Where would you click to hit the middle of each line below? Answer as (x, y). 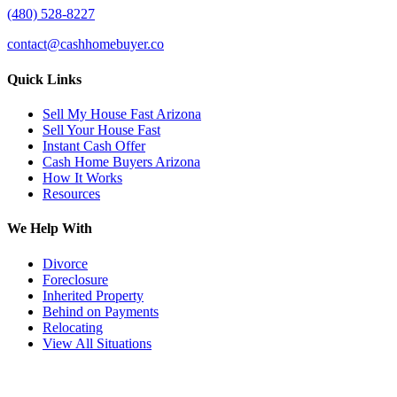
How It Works (82, 177)
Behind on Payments (101, 311)
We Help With (50, 229)
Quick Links (44, 79)
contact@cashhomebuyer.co (86, 44)
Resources (71, 193)
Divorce (65, 263)
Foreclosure (75, 279)
